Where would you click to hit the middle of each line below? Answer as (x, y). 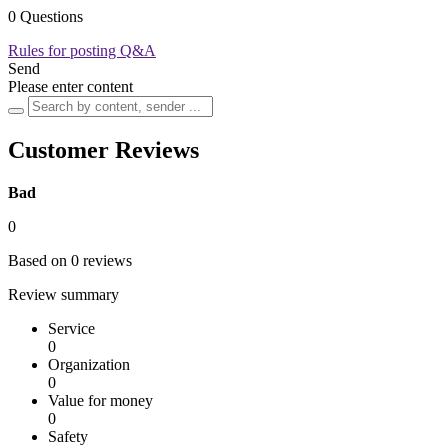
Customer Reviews (103, 150)
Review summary (63, 295)
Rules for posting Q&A (82, 51)
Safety (68, 437)
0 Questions (45, 17)
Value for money (100, 401)
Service (71, 329)
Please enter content (70, 87)
